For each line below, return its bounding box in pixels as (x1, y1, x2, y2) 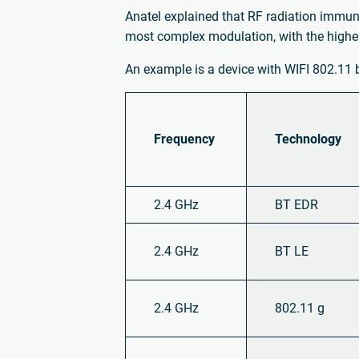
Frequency (154, 131, 216, 147)
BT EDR (275, 196, 319, 212)
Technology (275, 131, 342, 147)
